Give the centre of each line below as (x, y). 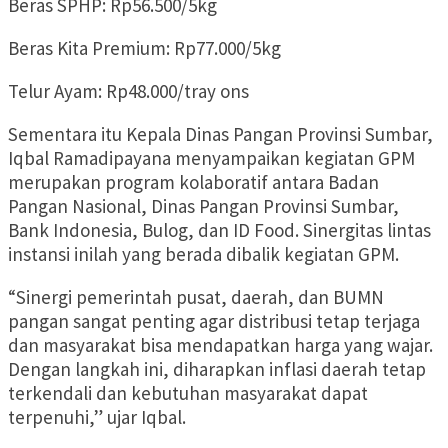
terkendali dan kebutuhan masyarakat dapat (188, 393)
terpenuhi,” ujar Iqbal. (97, 417)
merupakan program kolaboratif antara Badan (193, 182)
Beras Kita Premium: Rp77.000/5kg (144, 48)
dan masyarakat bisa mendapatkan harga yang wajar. (220, 345)
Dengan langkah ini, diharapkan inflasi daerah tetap (217, 369)
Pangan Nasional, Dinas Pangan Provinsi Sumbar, (203, 206)
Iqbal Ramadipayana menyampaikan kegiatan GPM (211, 158)
